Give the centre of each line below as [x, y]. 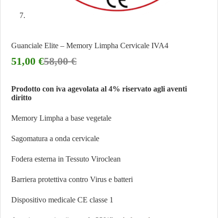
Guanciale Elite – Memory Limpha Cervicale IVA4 [90, 46]
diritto [22, 98]
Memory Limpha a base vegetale [62, 118]
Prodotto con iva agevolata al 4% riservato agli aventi [99, 89]
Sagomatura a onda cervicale [55, 139]
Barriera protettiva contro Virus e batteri [72, 180]
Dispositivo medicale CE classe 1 [63, 200]
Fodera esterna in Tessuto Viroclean [66, 159]
